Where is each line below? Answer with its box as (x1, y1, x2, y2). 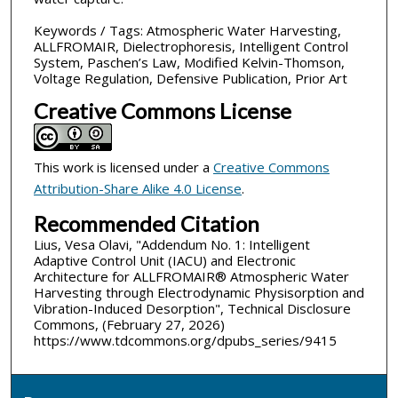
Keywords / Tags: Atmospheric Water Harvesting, (33, 20, 341, 39)
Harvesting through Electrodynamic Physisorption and (33, 283, 364, 302)
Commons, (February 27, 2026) (33, 315, 225, 334)
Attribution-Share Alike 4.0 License (33, 179, 242, 197)
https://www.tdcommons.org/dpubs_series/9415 (33, 331, 337, 350)
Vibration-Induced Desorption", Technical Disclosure (33, 299, 351, 318)
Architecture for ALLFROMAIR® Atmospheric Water (33, 267, 349, 286)
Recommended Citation (33, 211, 259, 237)
